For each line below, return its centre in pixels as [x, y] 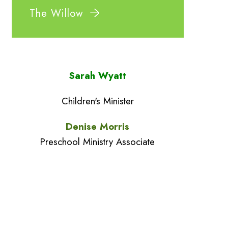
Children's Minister [97, 101]
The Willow [57, 13]
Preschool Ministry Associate [98, 142]
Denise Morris [98, 126]
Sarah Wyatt [98, 76]
